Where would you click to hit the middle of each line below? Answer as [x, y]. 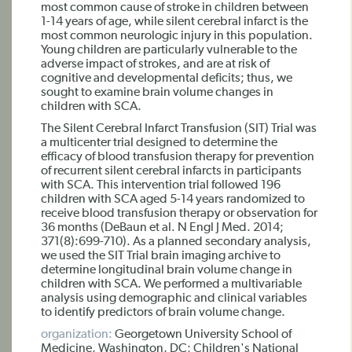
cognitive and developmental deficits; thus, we [167, 79]
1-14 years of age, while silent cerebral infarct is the [174, 22]
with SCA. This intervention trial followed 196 [161, 185]
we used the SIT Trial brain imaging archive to [161, 256]
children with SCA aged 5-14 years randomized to [173, 200]
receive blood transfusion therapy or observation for [179, 214]
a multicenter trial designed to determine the [159, 143]
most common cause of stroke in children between [175, 8]
